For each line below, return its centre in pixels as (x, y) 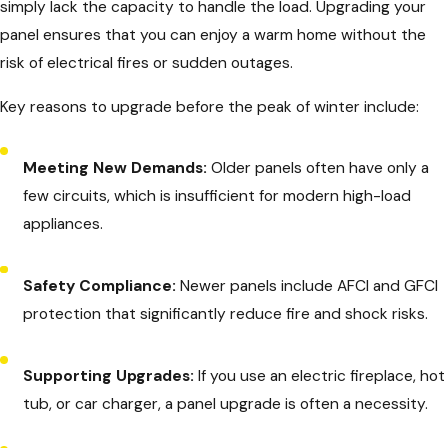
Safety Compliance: (100, 285)
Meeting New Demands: (115, 167)
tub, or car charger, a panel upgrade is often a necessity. (226, 404)
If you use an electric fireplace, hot (320, 376)
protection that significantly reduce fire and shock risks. (226, 313)
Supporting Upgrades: (109, 376)
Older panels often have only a (318, 167)
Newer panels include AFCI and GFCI (307, 285)
